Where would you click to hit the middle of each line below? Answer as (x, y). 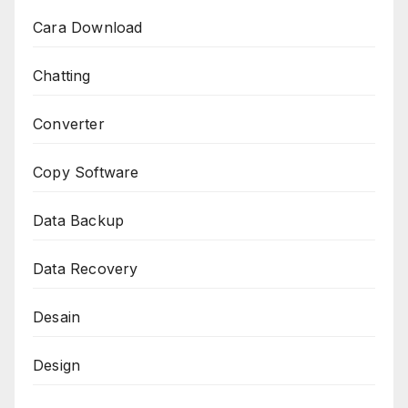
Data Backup (79, 220)
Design (57, 365)
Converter (69, 123)
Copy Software (86, 172)
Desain (57, 316)
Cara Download (88, 27)
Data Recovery (86, 268)
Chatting (62, 75)
